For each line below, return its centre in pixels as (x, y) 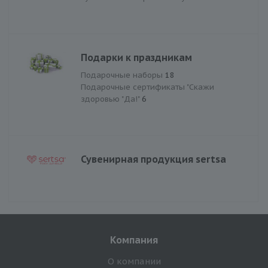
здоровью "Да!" (111, 99)
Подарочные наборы (123, 75)
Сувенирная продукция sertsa (153, 159)
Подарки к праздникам (136, 57)
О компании (134, 261)
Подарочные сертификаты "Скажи (147, 87)
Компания (134, 240)
